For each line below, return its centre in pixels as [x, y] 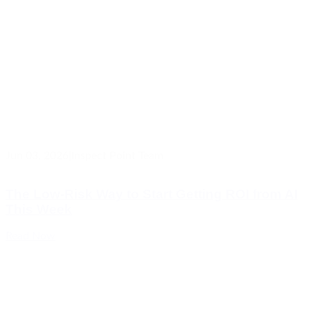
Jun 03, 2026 [37, 155]
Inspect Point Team [117, 155]
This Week [39, 209]
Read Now [30, 236]
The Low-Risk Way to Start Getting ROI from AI [152, 194]
